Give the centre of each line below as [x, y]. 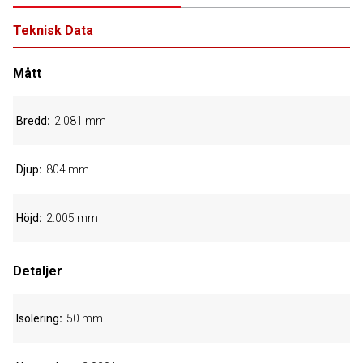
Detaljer [38, 271]
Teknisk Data [53, 30]
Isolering [38, 318]
